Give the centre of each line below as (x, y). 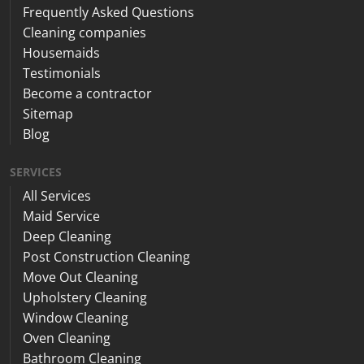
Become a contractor (87, 93)
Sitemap (48, 113)
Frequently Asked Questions (108, 12)
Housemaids (61, 52)
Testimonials (62, 73)
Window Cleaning (76, 317)
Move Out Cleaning (80, 277)
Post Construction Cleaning (106, 256)
